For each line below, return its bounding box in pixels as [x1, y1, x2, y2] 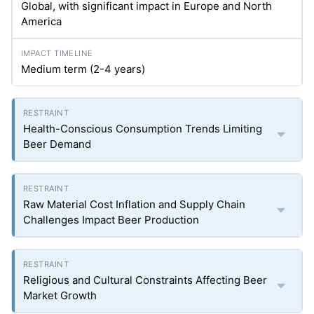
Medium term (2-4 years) [21, 62, 145, 76]
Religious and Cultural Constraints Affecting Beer [23, 273, 267, 287]
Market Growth [23, 289, 97, 303]
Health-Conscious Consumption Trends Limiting [23, 122, 262, 136]
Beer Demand [23, 137, 91, 151]
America [21, 15, 62, 29]
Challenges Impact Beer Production [23, 213, 199, 227]
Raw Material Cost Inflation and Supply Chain [23, 198, 245, 212]
